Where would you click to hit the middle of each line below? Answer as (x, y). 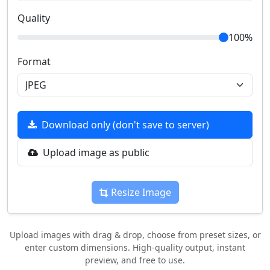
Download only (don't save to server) (125, 125)
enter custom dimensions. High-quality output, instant (135, 247)
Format (34, 61)
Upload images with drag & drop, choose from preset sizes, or (135, 235)
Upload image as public (96, 152)
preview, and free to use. (135, 260)
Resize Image (140, 192)
